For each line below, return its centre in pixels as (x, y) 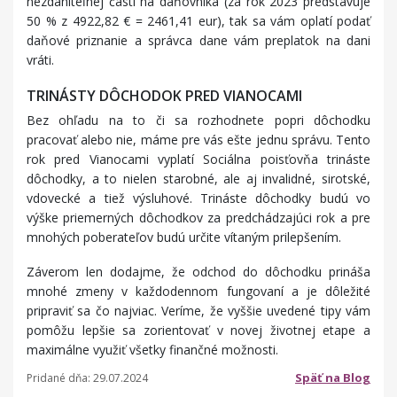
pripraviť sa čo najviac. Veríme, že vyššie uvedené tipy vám (198, 311)
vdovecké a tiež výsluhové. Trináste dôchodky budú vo (198, 198)
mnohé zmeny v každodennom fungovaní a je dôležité (198, 292)
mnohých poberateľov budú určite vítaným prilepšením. (184, 237)
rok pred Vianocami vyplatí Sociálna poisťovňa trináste (198, 160)
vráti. (40, 60)
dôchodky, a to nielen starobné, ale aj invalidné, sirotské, (198, 179)
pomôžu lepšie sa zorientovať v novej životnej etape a (198, 331)
